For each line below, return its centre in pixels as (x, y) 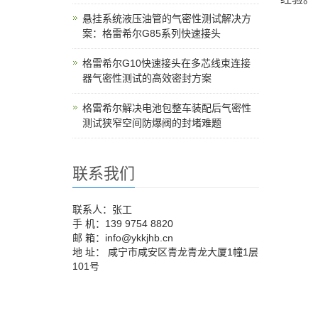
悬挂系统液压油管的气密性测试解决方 (167, 18)
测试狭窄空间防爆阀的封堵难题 (152, 123)
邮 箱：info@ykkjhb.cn (123, 238)
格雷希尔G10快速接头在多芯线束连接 (166, 63)
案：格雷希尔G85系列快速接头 (152, 33)
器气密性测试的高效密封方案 (147, 78)
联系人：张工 (102, 209)
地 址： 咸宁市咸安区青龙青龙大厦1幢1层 (165, 252)
